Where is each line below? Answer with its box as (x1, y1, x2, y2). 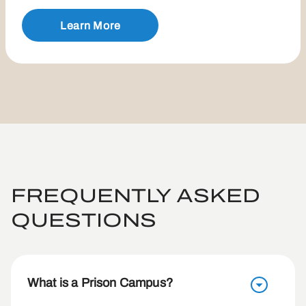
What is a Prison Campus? (27, 276, 173, 290)
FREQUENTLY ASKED (11, 185, 260, 206)
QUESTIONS (11, 210, 156, 231)
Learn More (59, 19, 121, 31)
